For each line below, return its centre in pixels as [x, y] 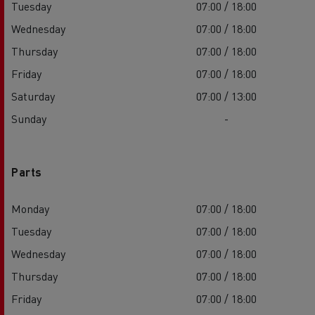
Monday [30, 208]
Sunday [29, 118]
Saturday [33, 96]
